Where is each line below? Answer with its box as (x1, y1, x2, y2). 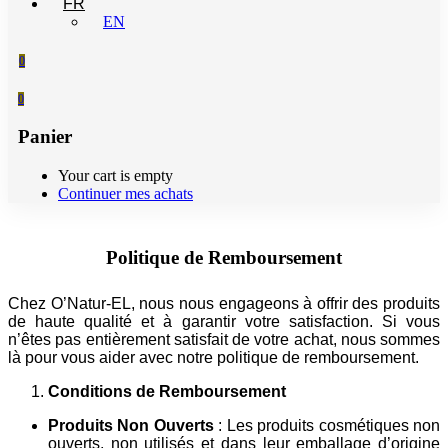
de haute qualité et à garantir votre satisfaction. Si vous (8, 312, 440, 330)
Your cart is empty (58, 166, 173, 184)
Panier (18, 126, 72, 148)
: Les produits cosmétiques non (213, 416, 441, 434)
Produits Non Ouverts (48, 416, 214, 434)
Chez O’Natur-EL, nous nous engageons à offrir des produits (8, 294, 440, 312)
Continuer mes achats (58, 184, 193, 202)
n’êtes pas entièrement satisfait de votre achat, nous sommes (8, 330, 440, 348)
